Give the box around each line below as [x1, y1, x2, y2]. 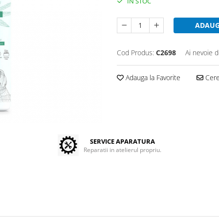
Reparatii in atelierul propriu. [84, 146, 162, 154]
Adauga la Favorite [124, 73, 180, 83]
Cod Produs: [117, 48, 154, 58]
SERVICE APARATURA [90, 137, 155, 146]
